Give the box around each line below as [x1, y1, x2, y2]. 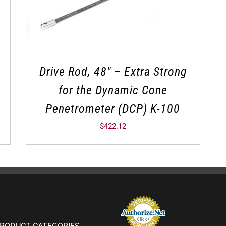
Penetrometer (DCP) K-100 [45, 101, 181, 116]
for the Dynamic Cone [58, 83, 167, 97]
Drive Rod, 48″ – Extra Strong [39, 64, 187, 79]
